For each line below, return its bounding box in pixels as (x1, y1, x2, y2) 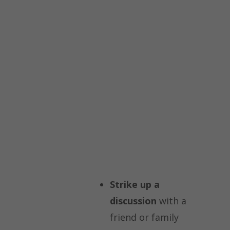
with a (157, 195, 186, 207)
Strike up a (110, 178, 160, 191)
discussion (110, 195, 157, 207)
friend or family (110, 211, 179, 224)
